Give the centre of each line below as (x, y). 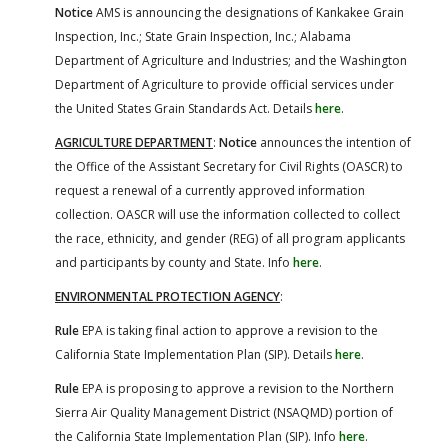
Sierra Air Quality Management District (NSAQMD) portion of (224, 412)
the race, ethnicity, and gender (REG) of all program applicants (230, 238)
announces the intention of (334, 142)
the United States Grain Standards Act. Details (185, 108)
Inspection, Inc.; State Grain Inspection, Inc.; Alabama (203, 36)
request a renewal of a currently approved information (210, 190)
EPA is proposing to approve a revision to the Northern (236, 388)
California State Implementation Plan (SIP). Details (195, 354)
